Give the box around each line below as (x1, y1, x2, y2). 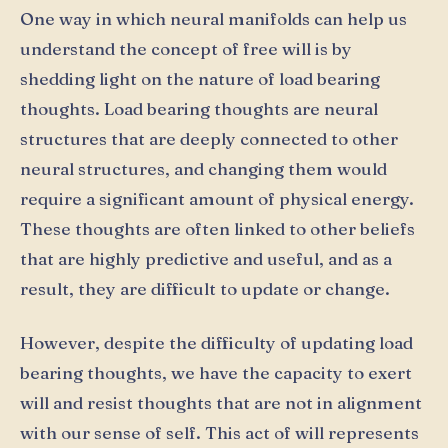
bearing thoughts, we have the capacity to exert (20, 361, 412, 383)
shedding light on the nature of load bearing (20, 68, 380, 90)
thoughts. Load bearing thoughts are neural (20, 98, 378, 120)
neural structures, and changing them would (20, 158, 387, 180)
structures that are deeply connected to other (20, 128, 398, 150)
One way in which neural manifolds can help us (20, 8, 407, 30)
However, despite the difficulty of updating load (20, 331, 413, 353)
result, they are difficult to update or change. (20, 278, 390, 300)
